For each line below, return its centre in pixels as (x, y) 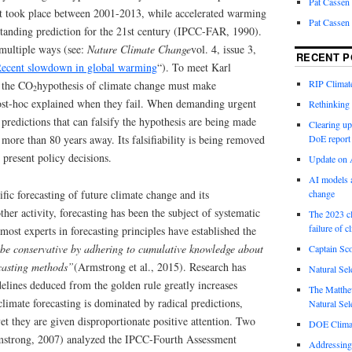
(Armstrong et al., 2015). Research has (160, 266)
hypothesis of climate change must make (126, 85)
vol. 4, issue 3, (224, 49)
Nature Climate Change (139, 49)
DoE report (329, 139)
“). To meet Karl (194, 67)
